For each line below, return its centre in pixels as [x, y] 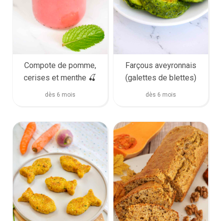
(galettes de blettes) [161, 78]
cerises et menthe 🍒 [60, 78]
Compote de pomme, [60, 66]
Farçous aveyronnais [161, 66]
